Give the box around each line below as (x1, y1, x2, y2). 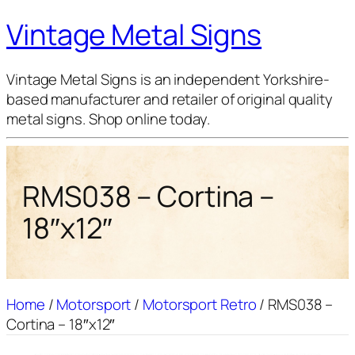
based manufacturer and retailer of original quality (6, 89, 333, 110)
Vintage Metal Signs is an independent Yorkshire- (6, 69, 330, 90)
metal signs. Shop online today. (6, 109, 210, 130)
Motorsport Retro (143, 294, 257, 315)
